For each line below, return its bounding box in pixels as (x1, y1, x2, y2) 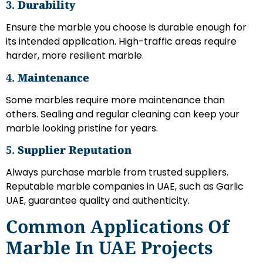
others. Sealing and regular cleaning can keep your (6, 107, 240, 121)
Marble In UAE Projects (6, 235, 213, 260)
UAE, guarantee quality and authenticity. (6, 193, 190, 207)
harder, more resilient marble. (6, 49, 144, 63)
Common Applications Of (6, 214, 229, 239)
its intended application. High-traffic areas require (6, 35, 237, 49)
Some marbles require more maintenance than (6, 93, 225, 107)
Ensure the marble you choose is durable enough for (6, 21, 247, 35)
